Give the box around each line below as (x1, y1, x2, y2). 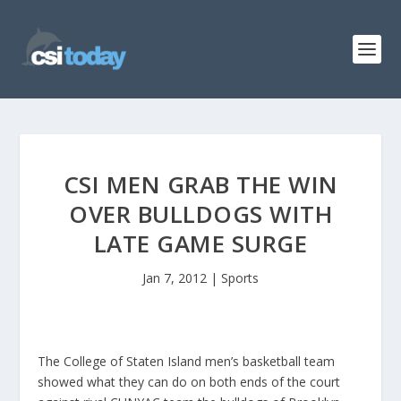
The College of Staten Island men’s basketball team (38, 353, 336, 370)
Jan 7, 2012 (142, 269, 207, 286)
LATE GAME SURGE (93, 227, 308, 260)
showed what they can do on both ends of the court (38, 373, 341, 390)
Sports (221, 269, 259, 286)
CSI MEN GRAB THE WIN (63, 168, 338, 200)
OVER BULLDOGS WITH (69, 198, 332, 230)
